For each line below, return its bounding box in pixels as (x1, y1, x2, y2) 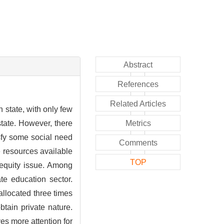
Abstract (123, 60, 152, 69)
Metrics (125, 118, 151, 127)
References (117, 79, 158, 88)
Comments (118, 138, 157, 147)
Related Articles (110, 99, 166, 108)
